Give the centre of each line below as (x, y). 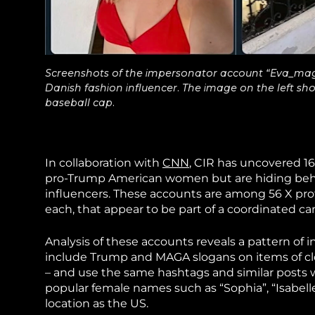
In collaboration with (104, 163)
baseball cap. (80, 103)
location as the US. (97, 304)
